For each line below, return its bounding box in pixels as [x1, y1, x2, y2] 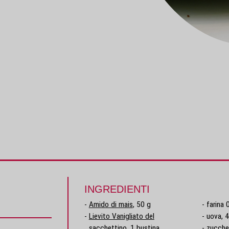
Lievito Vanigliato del [88, 212, 154, 221]
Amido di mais [88, 200, 133, 210]
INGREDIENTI [84, 184, 150, 195]
